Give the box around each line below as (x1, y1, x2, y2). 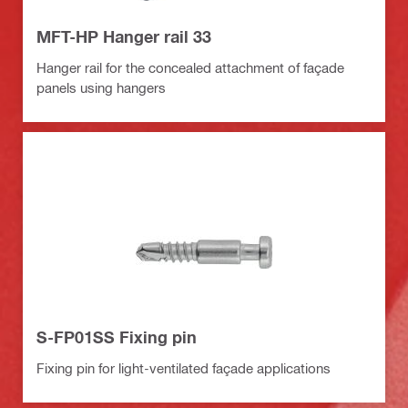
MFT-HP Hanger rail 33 (36, 25, 211, 46)
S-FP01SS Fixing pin (36, 326, 197, 347)
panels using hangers (36, 78, 166, 96)
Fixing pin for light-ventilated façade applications (36, 359, 331, 376)
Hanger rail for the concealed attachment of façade (36, 58, 344, 76)
